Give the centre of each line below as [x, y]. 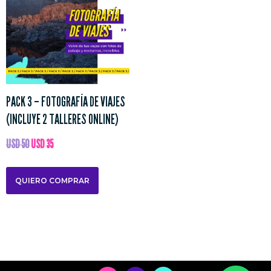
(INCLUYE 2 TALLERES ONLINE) [62, 119]
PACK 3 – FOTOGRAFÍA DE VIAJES [66, 102]
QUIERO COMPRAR [52, 180]
